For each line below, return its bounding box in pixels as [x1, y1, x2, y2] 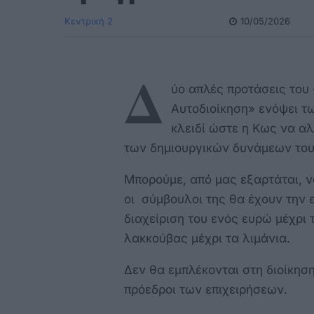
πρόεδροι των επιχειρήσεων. [124, 282, 287, 296]
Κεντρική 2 [64, 15, 113, 27]
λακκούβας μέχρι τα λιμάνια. [124, 231, 290, 245]
